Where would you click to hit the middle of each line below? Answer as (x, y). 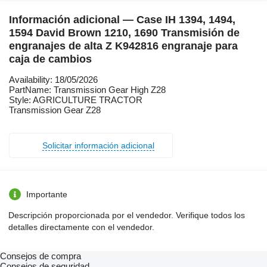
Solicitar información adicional (98, 145)
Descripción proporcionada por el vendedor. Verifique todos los (127, 215)
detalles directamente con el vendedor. (81, 227)
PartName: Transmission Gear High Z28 (87, 89)
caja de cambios (50, 59)
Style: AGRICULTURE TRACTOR (76, 100)
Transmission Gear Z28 (55, 110)
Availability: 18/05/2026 (53, 79)
